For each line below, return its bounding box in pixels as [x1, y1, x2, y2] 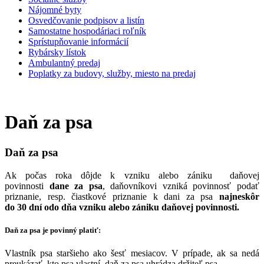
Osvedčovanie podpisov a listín [28, 15, 144, 25]
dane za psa [49, 180, 103, 191]
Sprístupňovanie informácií [28, 37, 128, 47]
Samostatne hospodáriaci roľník [28, 26, 146, 36]
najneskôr [219, 191, 259, 202]
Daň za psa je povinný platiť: [5, 225, 101, 235]
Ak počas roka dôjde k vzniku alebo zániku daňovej [5, 170, 259, 180]
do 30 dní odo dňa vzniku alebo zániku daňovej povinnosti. [5, 202, 239, 212]
